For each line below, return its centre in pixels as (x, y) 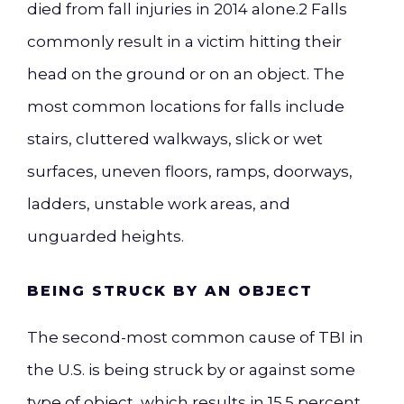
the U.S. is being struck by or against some (191, 370)
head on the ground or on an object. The (186, 74)
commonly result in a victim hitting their (184, 41)
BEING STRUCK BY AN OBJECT (170, 291)
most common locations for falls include (186, 106)
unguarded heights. (106, 236)
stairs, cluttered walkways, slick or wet (175, 139)
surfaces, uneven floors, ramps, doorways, (190, 171)
